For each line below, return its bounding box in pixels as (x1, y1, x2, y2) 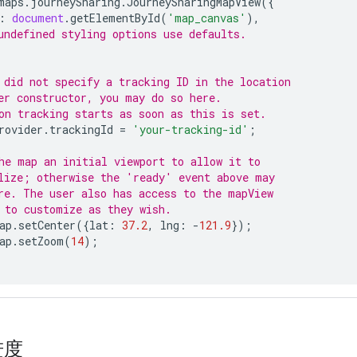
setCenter (18, 217, 76, 233)
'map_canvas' (167, 10, 246, 25)
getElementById (70, 10, 160, 25)
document (12, 10, 64, 25)
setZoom (18, 233, 64, 249)
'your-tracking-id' (132, 121, 249, 137)
